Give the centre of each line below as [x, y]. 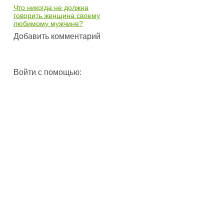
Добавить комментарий [57, 36]
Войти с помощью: [47, 72]
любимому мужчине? [48, 23]
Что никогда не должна [51, 7]
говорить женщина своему [57, 15]
